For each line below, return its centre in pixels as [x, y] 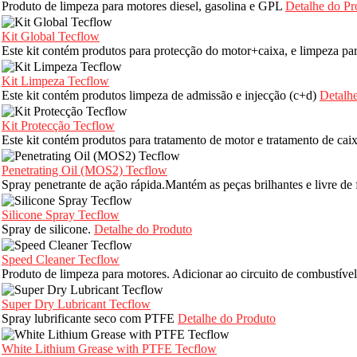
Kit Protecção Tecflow [58, 126]
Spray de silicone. [48, 229]
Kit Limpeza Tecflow [55, 81]
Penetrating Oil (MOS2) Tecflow [84, 171]
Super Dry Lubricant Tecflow [76, 304]
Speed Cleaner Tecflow [61, 260]
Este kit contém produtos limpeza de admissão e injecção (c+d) [161, 96]
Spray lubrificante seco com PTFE [90, 319]
